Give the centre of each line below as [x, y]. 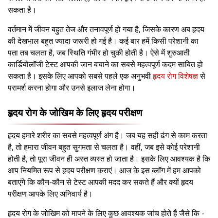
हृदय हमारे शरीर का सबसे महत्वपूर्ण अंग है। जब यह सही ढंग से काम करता [108, 136]
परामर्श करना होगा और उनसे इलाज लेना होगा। [73, 88]
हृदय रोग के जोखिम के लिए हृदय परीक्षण [75, 113]
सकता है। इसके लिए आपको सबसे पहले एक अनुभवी [80, 76]
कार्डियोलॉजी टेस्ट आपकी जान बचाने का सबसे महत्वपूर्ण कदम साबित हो [105, 64]
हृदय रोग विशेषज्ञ [175, 76]
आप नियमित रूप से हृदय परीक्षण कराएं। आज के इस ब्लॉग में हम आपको [104, 171]
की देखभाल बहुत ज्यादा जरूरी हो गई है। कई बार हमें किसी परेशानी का [103, 41]
